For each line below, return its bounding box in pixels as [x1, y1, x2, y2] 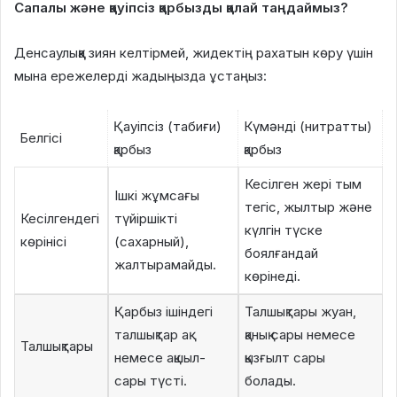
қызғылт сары [245, 349, 325, 367]
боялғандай [245, 245, 318, 262]
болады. [245, 372, 296, 390]
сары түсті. [114, 372, 187, 390]
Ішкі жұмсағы [114, 187, 199, 205]
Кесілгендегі [20, 210, 99, 228]
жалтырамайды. [114, 256, 216, 274]
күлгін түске [245, 222, 323, 239]
